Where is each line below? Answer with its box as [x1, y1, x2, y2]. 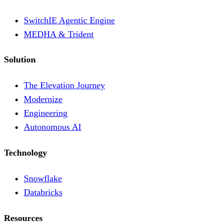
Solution [4, 55, 36, 65]
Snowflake [24, 173, 62, 184]
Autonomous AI [24, 122, 81, 132]
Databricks [24, 187, 62, 198]
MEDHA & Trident [24, 29, 94, 39]
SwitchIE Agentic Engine [24, 15, 115, 25]
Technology [4, 148, 47, 158]
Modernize [24, 94, 62, 105]
